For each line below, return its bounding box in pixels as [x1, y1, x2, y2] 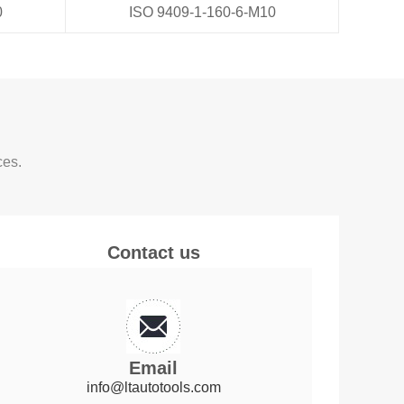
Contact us [106, 242, 200, 262]
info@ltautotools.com [86, 379, 221, 395]
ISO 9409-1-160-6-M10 [128, 4, 276, 20]
